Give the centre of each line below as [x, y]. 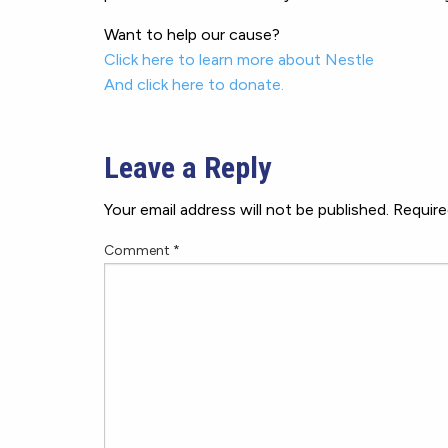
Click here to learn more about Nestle [239, 59]
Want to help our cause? [192, 34]
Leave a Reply [188, 167]
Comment [138, 250]
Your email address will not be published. [246, 209]
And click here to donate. [194, 84]
